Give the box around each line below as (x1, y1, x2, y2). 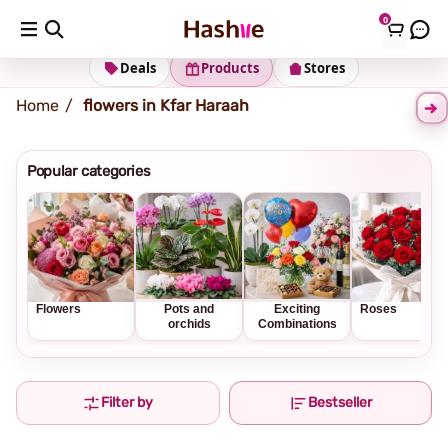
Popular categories (27, 162, 151, 180)
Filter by (101, 394, 154, 411)
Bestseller (307, 394, 372, 411)
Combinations (257, 317, 337, 331)
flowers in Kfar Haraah (83, 96, 249, 115)
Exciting (274, 302, 320, 316)
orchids (167, 317, 211, 331)
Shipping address (57, 15, 167, 33)
